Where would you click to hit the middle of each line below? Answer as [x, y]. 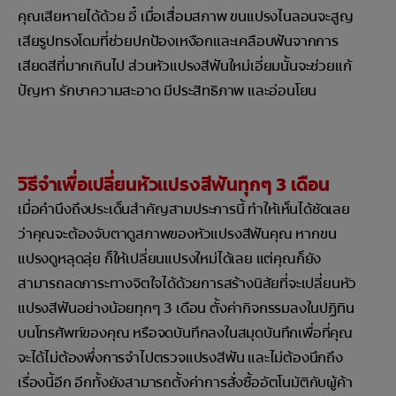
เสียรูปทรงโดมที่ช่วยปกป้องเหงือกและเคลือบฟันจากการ [178, 42]
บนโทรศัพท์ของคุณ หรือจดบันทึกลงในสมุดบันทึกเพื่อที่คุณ [185, 333]
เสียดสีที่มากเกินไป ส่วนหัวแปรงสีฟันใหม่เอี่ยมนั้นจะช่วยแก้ [185, 66]
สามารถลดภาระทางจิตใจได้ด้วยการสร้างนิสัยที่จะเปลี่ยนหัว [187, 284]
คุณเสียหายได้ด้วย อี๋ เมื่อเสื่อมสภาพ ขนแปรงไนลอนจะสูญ [186, 17]
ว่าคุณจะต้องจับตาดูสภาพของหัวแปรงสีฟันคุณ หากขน [177, 234]
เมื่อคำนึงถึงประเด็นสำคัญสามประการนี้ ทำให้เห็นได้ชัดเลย [184, 209]
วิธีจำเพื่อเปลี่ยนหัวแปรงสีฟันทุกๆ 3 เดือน [174, 185]
